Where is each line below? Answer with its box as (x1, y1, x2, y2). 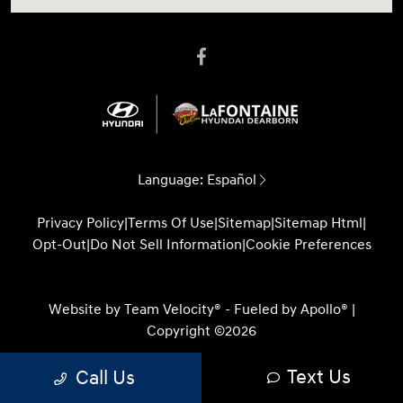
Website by (48, 300, 124, 319)
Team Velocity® (123, 300, 221, 319)
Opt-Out (31, 236, 86, 255)
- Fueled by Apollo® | (220, 300, 355, 319)
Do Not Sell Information (89, 236, 242, 255)
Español (207, 171, 256, 190)
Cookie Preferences (245, 236, 372, 255)
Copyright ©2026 (147, 322, 256, 341)
